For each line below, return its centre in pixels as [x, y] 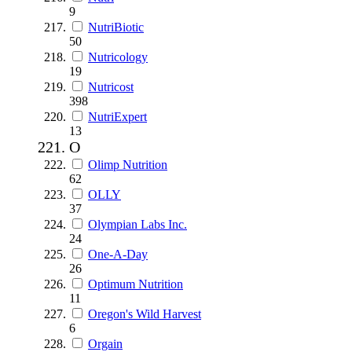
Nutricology [118, 57]
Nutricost [111, 86]
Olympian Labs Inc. [137, 224]
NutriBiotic [116, 27]
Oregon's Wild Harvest [145, 313]
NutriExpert [117, 116]
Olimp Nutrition [128, 164]
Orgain [105, 343]
